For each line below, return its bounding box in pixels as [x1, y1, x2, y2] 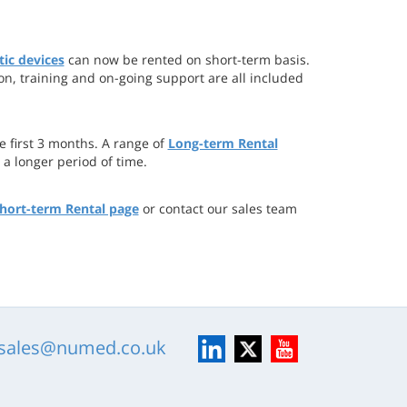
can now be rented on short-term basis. [64, 51, 310, 68]
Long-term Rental [167, 134, 278, 152]
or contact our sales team [138, 200, 297, 217]
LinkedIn [197, 334, 249, 352]
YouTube [270, 334, 323, 352]
